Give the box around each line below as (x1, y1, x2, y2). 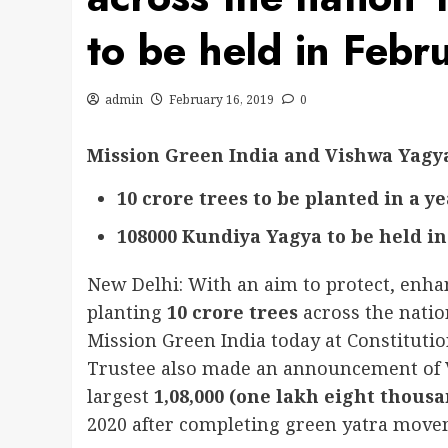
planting (87, 300, 167, 324)
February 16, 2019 (169, 91, 274, 108)
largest (87, 384, 154, 408)
